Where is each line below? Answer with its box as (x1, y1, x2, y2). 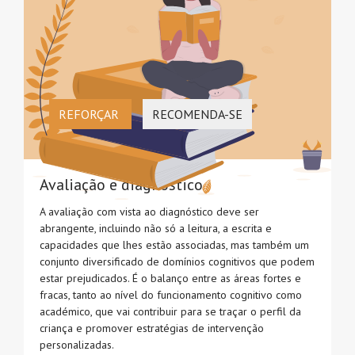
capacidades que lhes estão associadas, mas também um (40, 238, 309, 253)
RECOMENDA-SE (152, 106, 242, 123)
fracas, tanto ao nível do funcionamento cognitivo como (40, 288, 302, 303)
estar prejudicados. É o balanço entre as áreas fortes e (40, 271, 301, 286)
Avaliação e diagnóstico (40, 174, 203, 196)
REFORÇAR (59, 106, 122, 123)
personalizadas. (40, 338, 114, 353)
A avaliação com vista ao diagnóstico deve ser (40, 204, 259, 219)
